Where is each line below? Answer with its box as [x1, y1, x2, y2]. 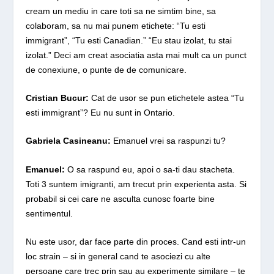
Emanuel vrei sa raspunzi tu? [111, 136, 226, 146]
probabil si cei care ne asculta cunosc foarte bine [26, 193, 215, 204]
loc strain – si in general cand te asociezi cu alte [26, 251, 211, 262]
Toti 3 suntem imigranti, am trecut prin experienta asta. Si [26, 179, 247, 189]
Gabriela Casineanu [26, 136, 108, 146]
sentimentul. [26, 208, 73, 218]
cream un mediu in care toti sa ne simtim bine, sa [26, 6, 217, 16]
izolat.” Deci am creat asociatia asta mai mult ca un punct [26, 50, 247, 60]
